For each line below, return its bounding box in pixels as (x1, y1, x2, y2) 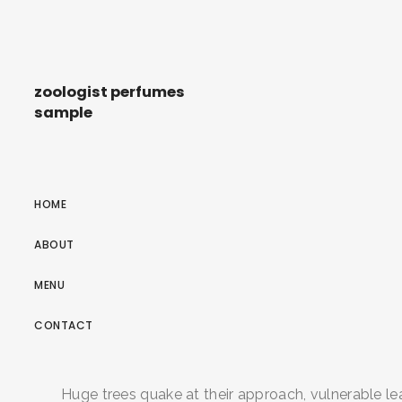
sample (34, 102, 92, 124)
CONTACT (34, 317, 93, 333)
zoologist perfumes (34, 82, 185, 103)
